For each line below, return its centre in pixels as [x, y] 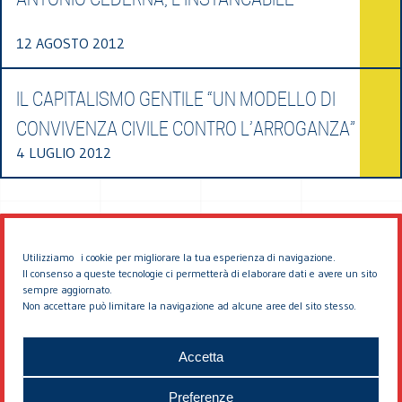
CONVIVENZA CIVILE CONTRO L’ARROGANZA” [186, 129]
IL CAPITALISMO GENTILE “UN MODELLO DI [176, 99]
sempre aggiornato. [67, 289]
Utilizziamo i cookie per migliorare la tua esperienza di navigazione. [179, 257]
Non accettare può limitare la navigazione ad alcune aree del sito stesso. [189, 306]
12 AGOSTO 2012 [70, 43]
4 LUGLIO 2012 [64, 152]
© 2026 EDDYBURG [201, 336]
